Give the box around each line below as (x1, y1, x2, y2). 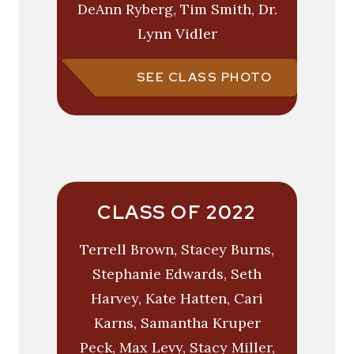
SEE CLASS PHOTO (136, 69, 272, 86)
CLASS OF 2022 (97, 200, 257, 225)
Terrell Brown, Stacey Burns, (80, 240, 274, 259)
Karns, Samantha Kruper (93, 314, 261, 333)
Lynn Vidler (137, 24, 217, 43)
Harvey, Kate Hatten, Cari (91, 289, 263, 308)
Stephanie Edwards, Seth (92, 265, 262, 284)
